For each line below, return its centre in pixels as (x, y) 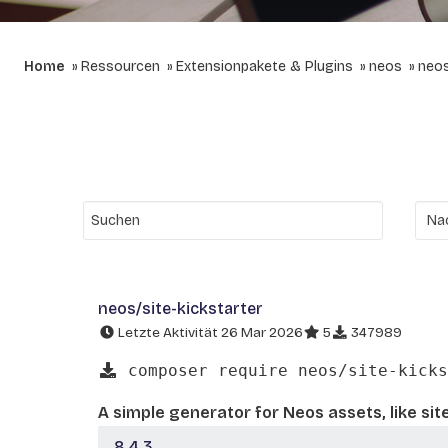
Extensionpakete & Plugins (264, 66)
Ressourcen (120, 66)
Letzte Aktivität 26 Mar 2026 (209, 332)
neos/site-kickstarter (180, 308)
